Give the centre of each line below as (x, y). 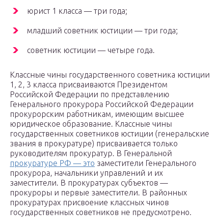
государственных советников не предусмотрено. (101, 212)
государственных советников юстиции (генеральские (110, 134)
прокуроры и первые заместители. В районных (98, 193)
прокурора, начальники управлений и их (86, 173)
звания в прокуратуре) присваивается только (94, 144)
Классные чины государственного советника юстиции (110, 75)
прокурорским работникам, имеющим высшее (97, 114)
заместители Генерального (146, 163)
